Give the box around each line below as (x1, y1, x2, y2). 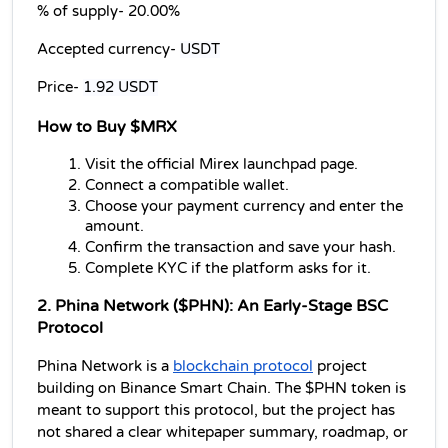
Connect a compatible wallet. (85, 177, 289, 195)
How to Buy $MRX (37, 117, 177, 138)
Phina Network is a (37, 358, 173, 376)
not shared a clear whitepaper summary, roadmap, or (37, 424, 408, 442)
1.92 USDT (83, 78, 158, 96)
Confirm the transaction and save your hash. (85, 239, 396, 257)
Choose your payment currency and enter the (85, 198, 403, 216)
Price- (37, 78, 83, 96)
